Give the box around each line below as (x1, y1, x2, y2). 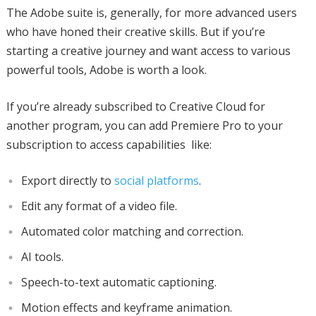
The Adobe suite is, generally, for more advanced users (6, 4, 297, 20)
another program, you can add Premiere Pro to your (6, 117, 283, 133)
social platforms (114, 172, 199, 188)
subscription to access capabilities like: (6, 136, 212, 152)
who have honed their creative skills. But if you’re (6, 23, 265, 39)
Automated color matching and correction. (20, 223, 243, 239)
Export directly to (20, 172, 114, 188)
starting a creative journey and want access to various (6, 42, 291, 59)
